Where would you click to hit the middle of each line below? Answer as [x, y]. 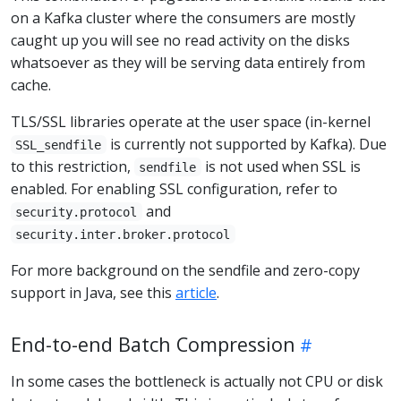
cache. [31, 85]
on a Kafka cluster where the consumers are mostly [183, 17]
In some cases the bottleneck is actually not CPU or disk [197, 381]
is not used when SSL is [281, 166]
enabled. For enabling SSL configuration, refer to [174, 188]
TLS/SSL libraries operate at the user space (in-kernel [191, 121]
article [196, 292]
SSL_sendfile [59, 145]
